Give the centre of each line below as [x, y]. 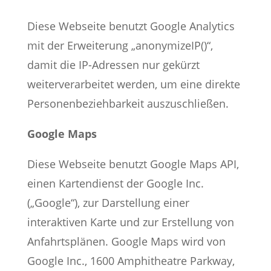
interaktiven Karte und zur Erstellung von [130, 222]
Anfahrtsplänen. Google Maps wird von [126, 241]
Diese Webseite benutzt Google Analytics [131, 26]
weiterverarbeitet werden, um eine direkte [133, 84]
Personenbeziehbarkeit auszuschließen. [128, 103]
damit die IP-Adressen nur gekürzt [113, 65]
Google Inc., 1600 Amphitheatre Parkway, [131, 261]
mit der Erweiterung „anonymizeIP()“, [120, 45]
